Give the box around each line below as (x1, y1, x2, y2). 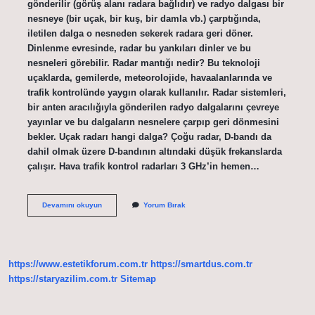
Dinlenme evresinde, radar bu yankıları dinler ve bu (27, 42, 251, 53)
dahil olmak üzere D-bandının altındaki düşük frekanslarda (27, 146, 282, 157)
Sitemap (120, 274, 156, 285)
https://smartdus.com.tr (150, 259, 252, 270)
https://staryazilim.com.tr (8, 274, 117, 285)
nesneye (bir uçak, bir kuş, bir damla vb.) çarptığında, (27, 13, 261, 24)
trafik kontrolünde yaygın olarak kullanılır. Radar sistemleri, (27, 86, 286, 98)
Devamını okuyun (41, 200, 102, 209)
